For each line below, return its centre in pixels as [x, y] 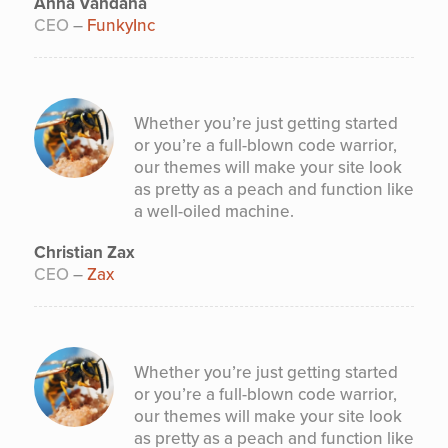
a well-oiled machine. [213, 211]
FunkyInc [120, 25]
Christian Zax [84, 252]
